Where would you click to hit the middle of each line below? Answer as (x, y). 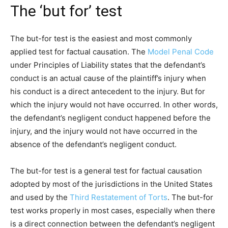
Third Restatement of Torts (119, 197)
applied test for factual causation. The (79, 51)
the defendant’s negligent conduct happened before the (110, 118)
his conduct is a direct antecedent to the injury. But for (108, 91)
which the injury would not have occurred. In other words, (114, 104)
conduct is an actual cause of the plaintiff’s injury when (108, 78)
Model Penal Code (181, 51)
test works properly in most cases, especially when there (113, 210)
